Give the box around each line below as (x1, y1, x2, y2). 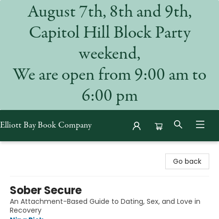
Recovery (10, 205, 42, 215)
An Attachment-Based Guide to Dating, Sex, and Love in (10, 197, 200, 206)
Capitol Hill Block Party (28, 25, 191, 43)
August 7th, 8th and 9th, (27, 4, 192, 22)
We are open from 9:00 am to (13, 67, 206, 85)
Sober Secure (10, 183, 82, 198)
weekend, (79, 46, 140, 64)
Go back (173, 156, 201, 166)
